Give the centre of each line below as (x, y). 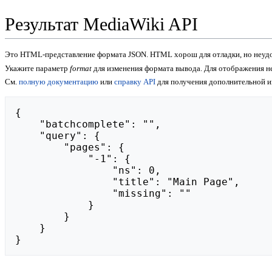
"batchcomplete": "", (27, 124)
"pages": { (39, 148)
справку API (135, 82)
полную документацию (59, 82)
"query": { (27, 136)
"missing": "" (64, 194)
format (81, 68)
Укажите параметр (37, 68)
